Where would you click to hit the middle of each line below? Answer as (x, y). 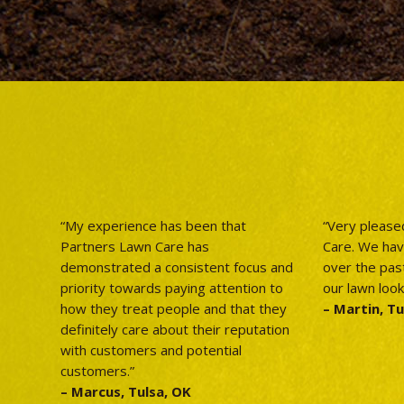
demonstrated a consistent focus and (177, 266)
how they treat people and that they (174, 308)
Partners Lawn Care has (135, 246)
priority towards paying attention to (172, 287)
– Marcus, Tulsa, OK (126, 391)
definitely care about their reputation (175, 329)
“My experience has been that (154, 225)
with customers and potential (151, 349)
